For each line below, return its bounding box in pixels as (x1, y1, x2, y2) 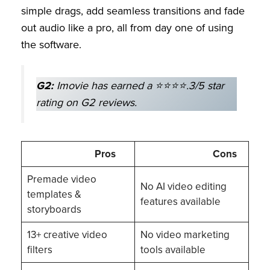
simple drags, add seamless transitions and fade (21, 2, 245, 19)
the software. (21, 36, 81, 52)
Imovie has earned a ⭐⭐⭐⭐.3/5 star (57, 77, 224, 93)
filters (27, 242, 52, 258)
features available (140, 194, 223, 210)
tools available (140, 242, 208, 258)
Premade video (27, 172, 96, 187)
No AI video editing (140, 179, 227, 195)
